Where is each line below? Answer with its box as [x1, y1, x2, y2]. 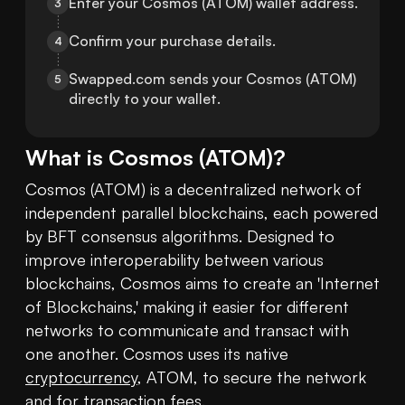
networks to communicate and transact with [25, 320, 349, 341]
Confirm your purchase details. [69, 32, 276, 51]
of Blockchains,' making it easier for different [25, 297, 349, 317]
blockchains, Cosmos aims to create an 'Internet [25, 273, 380, 294]
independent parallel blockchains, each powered [25, 202, 378, 223]
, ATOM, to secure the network [137, 367, 366, 388]
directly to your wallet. [69, 89, 221, 108]
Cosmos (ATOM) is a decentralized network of [25, 179, 362, 200]
